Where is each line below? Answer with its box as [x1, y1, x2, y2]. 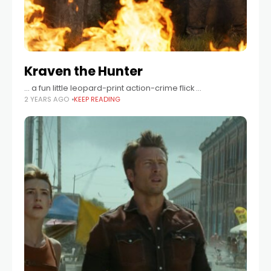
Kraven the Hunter [24, 62, 143, 80]
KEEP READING [74, 94, 120, 105]
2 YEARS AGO [24, 94, 69, 105]
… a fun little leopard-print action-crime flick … [24, 82, 201, 94]
